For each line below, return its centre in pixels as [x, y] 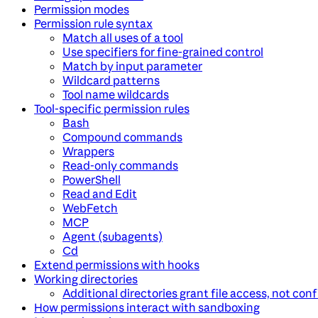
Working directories [86, 279]
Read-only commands [120, 166]
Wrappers [88, 152]
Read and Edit [100, 194]
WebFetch [90, 208]
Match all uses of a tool [123, 38]
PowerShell [92, 180]
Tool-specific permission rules [112, 109]
